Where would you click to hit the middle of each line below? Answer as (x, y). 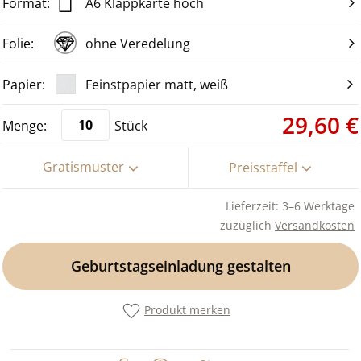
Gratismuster (84, 167)
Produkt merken (187, 309)
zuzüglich (247, 225)
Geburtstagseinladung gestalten (180, 266)
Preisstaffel (263, 167)
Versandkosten (315, 225)
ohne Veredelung (138, 43)
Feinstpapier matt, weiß (157, 84)
